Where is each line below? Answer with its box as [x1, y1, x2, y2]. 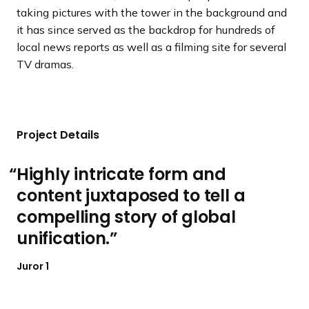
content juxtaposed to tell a [17, 184, 246, 207]
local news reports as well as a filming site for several [17, 40, 286, 54]
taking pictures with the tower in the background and [17, 6, 287, 19]
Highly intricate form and [16, 163, 226, 186]
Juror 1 [17, 259, 49, 273]
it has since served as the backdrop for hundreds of [17, 23, 275, 37]
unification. [17, 227, 110, 250]
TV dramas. [17, 57, 74, 71]
